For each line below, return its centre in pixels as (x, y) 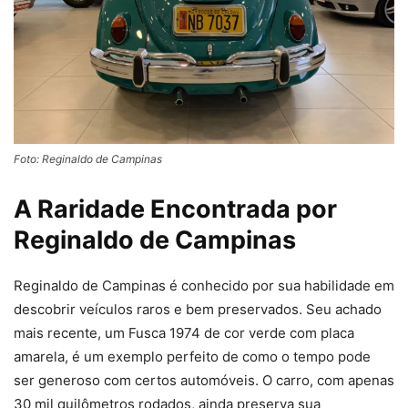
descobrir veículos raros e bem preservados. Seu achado (198, 310)
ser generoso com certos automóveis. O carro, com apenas (204, 381)
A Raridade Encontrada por (175, 209)
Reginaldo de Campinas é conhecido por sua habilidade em (204, 286)
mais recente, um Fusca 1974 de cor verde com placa (184, 333)
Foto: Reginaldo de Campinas (88, 159)
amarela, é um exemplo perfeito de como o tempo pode (192, 357)
